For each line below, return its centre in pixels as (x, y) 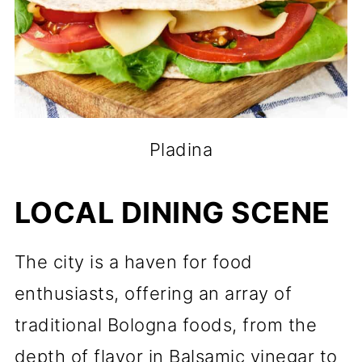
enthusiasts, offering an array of (153, 293)
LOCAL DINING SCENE (172, 213)
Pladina (181, 149)
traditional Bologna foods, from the (166, 325)
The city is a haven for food (133, 262)
